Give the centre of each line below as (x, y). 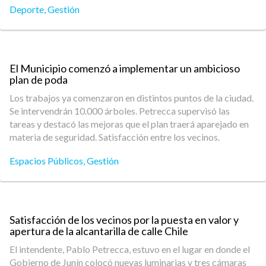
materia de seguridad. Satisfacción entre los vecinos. (115, 137)
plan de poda (39, 80)
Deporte (27, 9)
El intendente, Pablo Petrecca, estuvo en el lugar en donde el (130, 249)
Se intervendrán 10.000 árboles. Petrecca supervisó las (120, 111)
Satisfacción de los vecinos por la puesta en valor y (124, 220)
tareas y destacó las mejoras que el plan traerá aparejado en (129, 124)
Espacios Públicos (46, 161)
